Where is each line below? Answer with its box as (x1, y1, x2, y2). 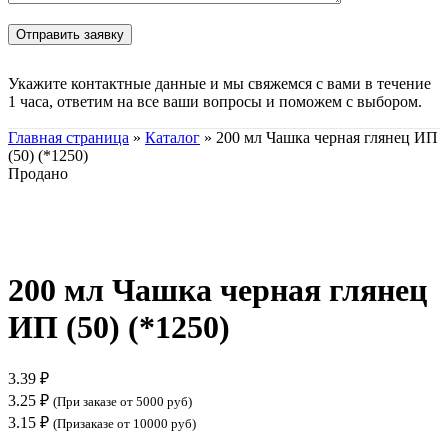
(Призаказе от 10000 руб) (53, 416, 196, 432)
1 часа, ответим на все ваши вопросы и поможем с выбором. (8, 92, 422, 110)
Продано (8, 164, 68, 182)
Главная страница (8, 128, 129, 146)
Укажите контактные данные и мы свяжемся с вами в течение (8, 74, 431, 92)
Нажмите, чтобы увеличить (8, 232, 196, 250)
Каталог (145, 128, 200, 146)
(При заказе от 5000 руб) (53, 394, 192, 410)
